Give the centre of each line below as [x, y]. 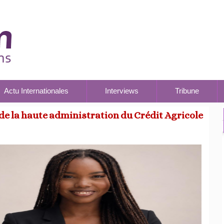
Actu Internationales [36, 91]
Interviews [122, 91]
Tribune [187, 91]
